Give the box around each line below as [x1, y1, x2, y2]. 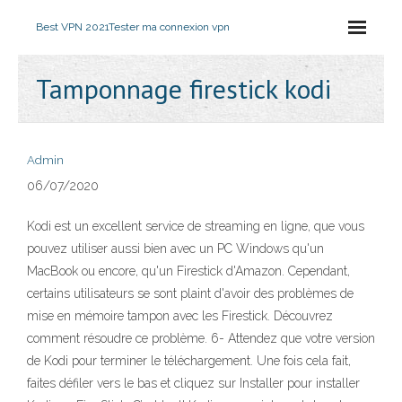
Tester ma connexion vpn [109, 21, 230, 33]
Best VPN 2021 [36, 21, 109, 33]
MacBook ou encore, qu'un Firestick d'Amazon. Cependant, [27, 264, 350, 278]
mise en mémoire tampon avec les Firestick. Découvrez [27, 309, 333, 323]
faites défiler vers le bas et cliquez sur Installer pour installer [27, 376, 360, 390]
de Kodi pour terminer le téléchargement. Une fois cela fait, [27, 354, 351, 368]
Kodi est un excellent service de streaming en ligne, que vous [27, 219, 364, 233]
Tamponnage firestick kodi [36, 71, 331, 106]
